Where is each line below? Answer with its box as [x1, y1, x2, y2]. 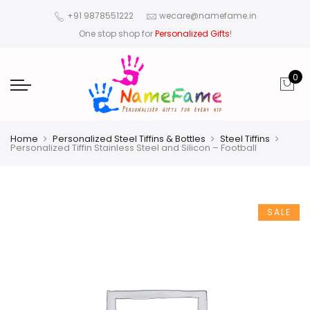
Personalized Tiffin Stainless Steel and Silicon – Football [10, 141, 257, 155]
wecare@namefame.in [158, 10, 257, 22]
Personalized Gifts [154, 28, 230, 39]
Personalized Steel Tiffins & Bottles [53, 132, 206, 146]
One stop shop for [78, 28, 155, 39]
